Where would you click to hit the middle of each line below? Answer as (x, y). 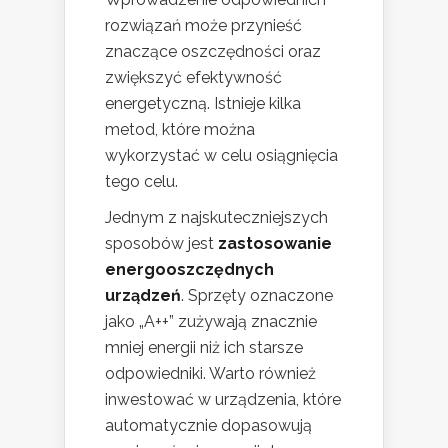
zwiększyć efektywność (193, 78)
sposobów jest (161, 244)
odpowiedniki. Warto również (210, 374)
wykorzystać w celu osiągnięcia (221, 156)
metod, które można (180, 130)
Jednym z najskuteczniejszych (216, 218)
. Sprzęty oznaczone (257, 296)
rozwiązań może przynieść (203, 26)
